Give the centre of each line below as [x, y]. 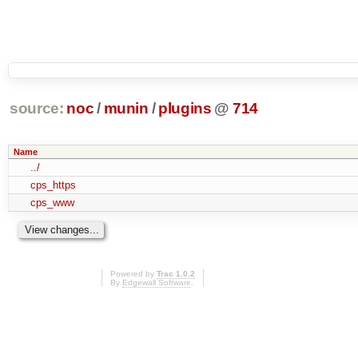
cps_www [52, 202]
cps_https [53, 185]
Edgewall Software [157, 283]
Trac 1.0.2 [176, 274]
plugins [185, 109]
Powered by [133, 274]
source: [36, 109]
